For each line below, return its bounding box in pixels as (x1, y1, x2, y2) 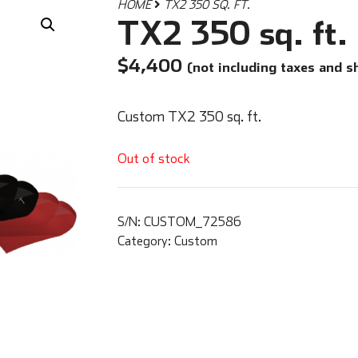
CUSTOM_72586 (143, 214, 241, 229)
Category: (117, 233, 174, 249)
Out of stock (117, 149, 190, 165)
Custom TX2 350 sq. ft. (117, 107, 261, 125)
